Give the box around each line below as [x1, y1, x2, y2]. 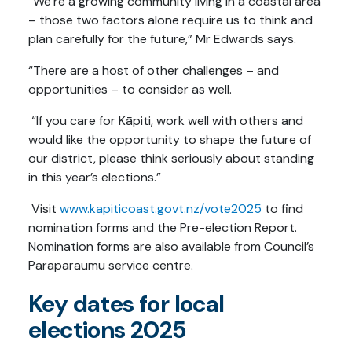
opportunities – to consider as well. [28, 81, 232, 98]
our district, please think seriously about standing [28, 150, 314, 167]
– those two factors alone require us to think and [28, 12, 313, 29]
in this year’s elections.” [28, 169, 161, 186]
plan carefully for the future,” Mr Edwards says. [28, 31, 296, 48]
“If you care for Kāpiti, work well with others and [28, 112, 303, 130]
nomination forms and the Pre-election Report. [28, 219, 297, 236]
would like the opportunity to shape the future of [28, 131, 311, 148]
